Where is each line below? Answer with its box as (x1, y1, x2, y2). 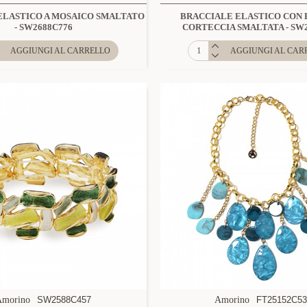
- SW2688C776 (14, 21, 73, 32)
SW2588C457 (37, 294, 92, 305)
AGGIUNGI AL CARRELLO (10, 45, 111, 56)
